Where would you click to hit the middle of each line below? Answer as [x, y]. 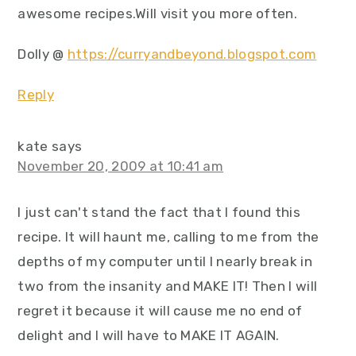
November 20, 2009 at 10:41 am [121, 166]
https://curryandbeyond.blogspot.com [192, 54]
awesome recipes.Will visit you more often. [157, 14]
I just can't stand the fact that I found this [159, 213]
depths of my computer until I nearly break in [165, 262]
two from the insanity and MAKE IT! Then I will [168, 286]
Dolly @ [43, 54]
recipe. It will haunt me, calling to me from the [168, 237]
